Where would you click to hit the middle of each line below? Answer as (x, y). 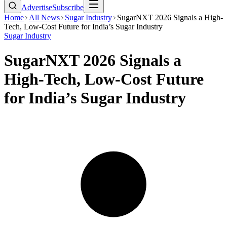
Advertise (37, 7)
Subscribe (68, 7)
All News (44, 17)
